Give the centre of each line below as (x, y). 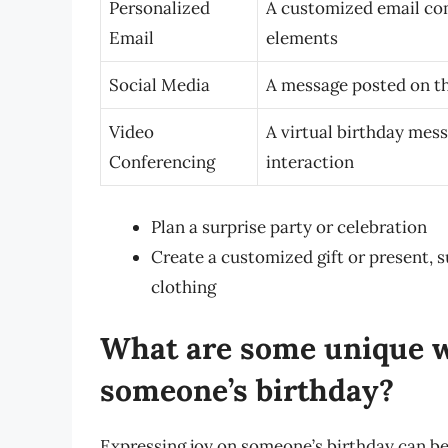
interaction (310, 162)
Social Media (159, 85)
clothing (183, 286)
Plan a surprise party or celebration (289, 226)
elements (302, 38)
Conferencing (162, 162)
